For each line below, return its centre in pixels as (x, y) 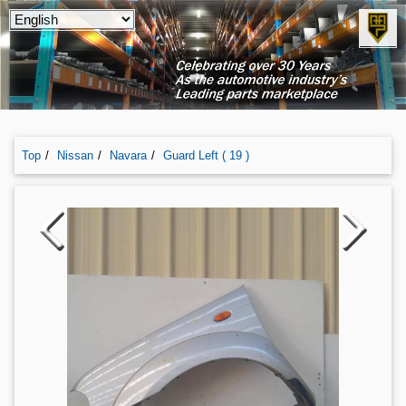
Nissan (77, 156)
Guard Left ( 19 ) (206, 156)
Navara (130, 156)
